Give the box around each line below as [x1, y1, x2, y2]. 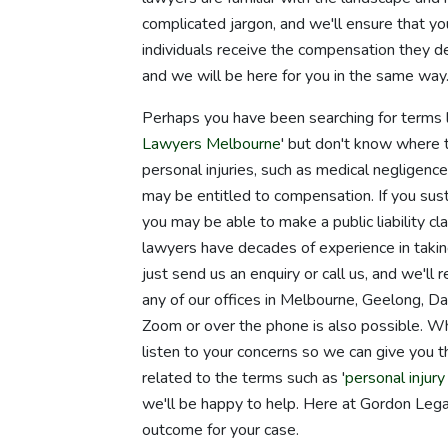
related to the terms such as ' [142, 366, 345, 389]
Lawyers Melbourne [142, 132, 281, 155]
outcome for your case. [142, 418, 299, 441]
